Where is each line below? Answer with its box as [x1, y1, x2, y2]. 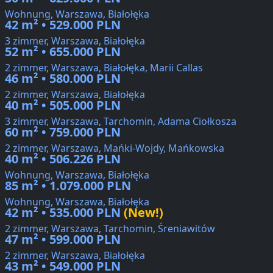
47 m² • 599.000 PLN [5, 231, 121, 248]
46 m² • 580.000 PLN [5, 70, 121, 87]
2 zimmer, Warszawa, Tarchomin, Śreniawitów [5, 222, 215, 236]
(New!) [121, 204, 163, 221]
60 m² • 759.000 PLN [5, 124, 121, 141]
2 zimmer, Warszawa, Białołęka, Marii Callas [5, 61, 203, 75]
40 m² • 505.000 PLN [5, 97, 121, 114]
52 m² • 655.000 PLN [5, 43, 121, 60]
